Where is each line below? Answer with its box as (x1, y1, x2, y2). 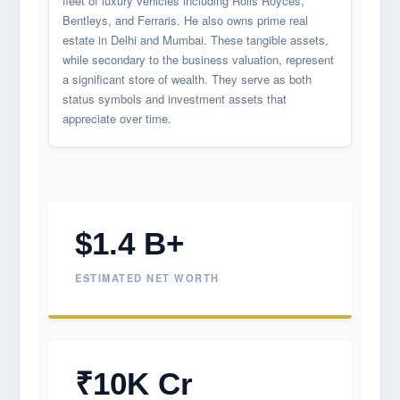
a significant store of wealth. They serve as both (62, 70, 312, 87)
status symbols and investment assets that (62, 89, 287, 107)
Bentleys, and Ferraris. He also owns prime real (62, 11, 309, 29)
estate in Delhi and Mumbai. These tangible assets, (62, 30, 329, 48)
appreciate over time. (62, 109, 172, 127)
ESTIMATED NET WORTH (75, 270, 220, 285)
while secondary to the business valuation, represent (62, 50, 335, 68)
